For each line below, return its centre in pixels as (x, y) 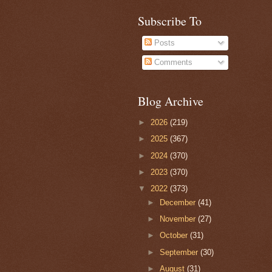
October (175, 236)
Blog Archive (171, 101)
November (179, 219)
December (179, 202)
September (180, 252)
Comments (172, 63)
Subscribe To (170, 21)
